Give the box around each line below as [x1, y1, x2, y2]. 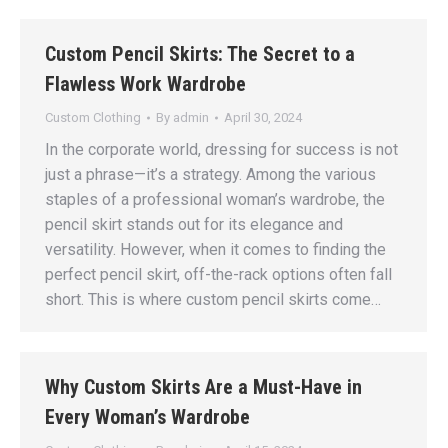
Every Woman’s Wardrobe [45, 405, 250, 429]
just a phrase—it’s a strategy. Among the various [45, 165, 376, 184]
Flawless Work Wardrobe [45, 72, 246, 96]
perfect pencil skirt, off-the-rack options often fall [45, 265, 392, 284]
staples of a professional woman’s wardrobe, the [45, 190, 385, 209]
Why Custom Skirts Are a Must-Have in [45, 375, 362, 399]
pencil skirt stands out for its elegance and [45, 215, 343, 234]
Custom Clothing [45, 110, 141, 125]
